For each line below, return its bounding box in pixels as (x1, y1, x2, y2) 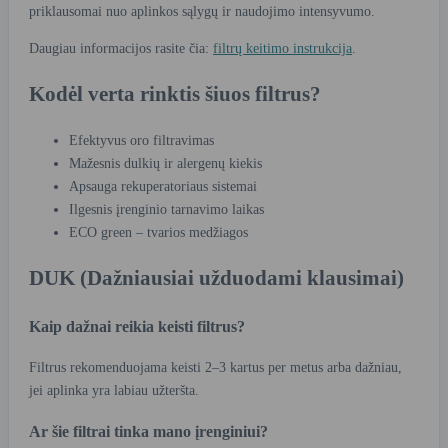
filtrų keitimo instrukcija (213, 40, 352, 56)
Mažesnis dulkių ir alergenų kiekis (69, 155, 262, 171)
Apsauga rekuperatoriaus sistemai (69, 178, 257, 194)
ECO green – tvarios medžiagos (69, 224, 248, 240)
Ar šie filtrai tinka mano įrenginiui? (29, 422, 268, 442)
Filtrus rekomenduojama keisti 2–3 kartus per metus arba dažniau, (29, 359, 402, 375)
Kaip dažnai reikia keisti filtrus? (29, 316, 245, 336)
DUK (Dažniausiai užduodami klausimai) (29, 266, 404, 291)
